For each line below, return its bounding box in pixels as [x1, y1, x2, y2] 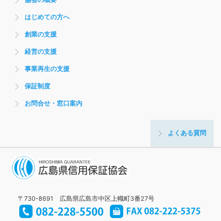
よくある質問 [168, 129, 206, 138]
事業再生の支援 [25, 65, 70, 74]
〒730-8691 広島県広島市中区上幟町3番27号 [17, 195, 154, 203]
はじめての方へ [25, 13, 70, 22]
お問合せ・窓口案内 [25, 100, 82, 108]
